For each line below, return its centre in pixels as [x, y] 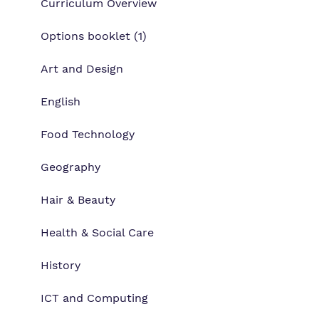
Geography [70, 167]
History [61, 265]
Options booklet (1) [94, 36]
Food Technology [88, 134]
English [61, 101]
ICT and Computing [94, 298]
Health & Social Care [97, 232]
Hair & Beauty [78, 200]
